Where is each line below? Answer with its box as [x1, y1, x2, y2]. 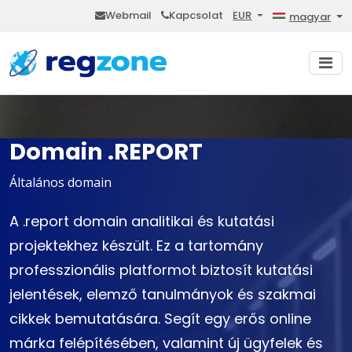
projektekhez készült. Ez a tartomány [9, 236, 263, 256]
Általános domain [9, 174, 112, 192]
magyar [289, 9, 332, 24]
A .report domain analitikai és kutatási [9, 211, 274, 232]
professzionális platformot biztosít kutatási [9, 260, 313, 280]
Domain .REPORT [9, 136, 203, 168]
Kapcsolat [169, 8, 224, 23]
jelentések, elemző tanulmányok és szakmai [9, 284, 316, 305]
